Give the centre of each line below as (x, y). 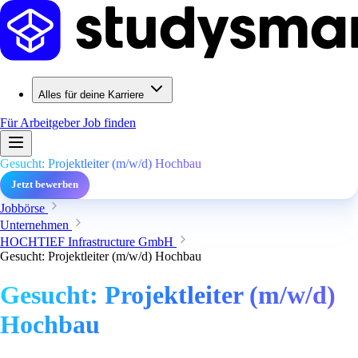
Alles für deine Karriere (91, 95)
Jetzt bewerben (45, 185)
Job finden (109, 123)
